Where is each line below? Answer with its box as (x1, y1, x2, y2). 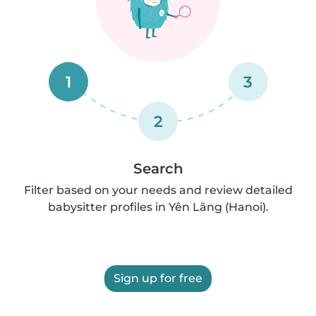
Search (133, 160, 183, 177)
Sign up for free (114, 272, 202, 285)
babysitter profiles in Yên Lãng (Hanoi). (47, 200, 269, 214)
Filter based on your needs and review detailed (23, 183, 293, 197)
